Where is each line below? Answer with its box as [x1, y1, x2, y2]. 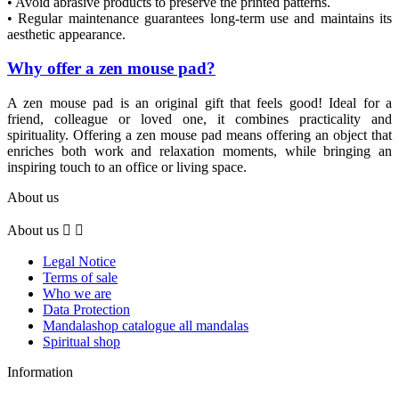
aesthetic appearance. [7, 26, 126, 42]
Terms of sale [43, 270, 118, 286]
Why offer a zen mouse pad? [7, 59, 216, 78]
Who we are [43, 286, 111, 302]
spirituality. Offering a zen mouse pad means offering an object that [7, 127, 392, 143]
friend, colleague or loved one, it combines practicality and [7, 111, 392, 127]
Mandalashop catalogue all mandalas [43, 318, 248, 334]
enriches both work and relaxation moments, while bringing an [7, 143, 392, 159]
